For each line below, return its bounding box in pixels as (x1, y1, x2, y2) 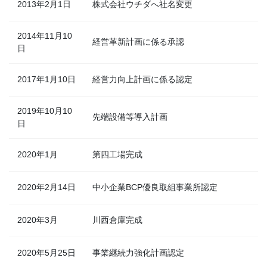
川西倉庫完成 (92, 215, 142, 225)
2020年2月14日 (17, 182, 76, 193)
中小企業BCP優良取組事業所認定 (92, 182, 218, 193)
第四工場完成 (92, 150, 142, 160)
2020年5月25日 (17, 248, 76, 258)
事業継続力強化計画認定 (92, 248, 184, 258)
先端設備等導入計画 (92, 112, 167, 122)
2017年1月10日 (17, 74, 76, 85)
